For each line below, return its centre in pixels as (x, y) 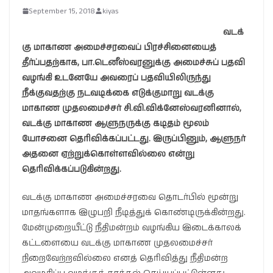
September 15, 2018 (62, 11)
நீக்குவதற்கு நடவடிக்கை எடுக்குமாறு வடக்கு (118, 93)
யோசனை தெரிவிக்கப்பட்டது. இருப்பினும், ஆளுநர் (134, 139)
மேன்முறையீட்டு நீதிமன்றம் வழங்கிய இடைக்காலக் (132, 228)
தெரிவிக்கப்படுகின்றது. (72, 169)
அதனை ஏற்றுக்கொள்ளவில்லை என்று (108, 154)
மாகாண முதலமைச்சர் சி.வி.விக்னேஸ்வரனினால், (132, 108)
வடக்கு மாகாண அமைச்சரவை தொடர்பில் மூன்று (130, 197)
